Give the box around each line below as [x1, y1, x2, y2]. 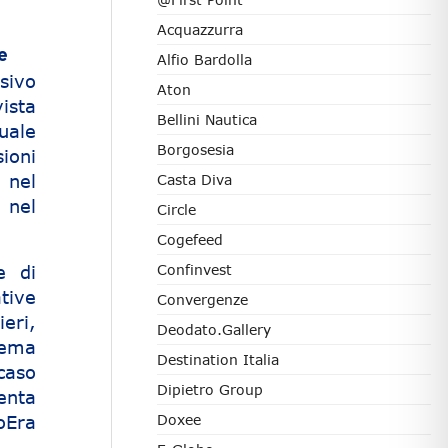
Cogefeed [157, 231, 223, 248]
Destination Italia [157, 351, 279, 368]
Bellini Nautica [157, 111, 257, 128]
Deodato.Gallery [157, 321, 271, 338]
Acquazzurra [157, 21, 243, 38]
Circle [157, 201, 196, 218]
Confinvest [157, 261, 232, 278]
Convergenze [157, 291, 248, 308]
